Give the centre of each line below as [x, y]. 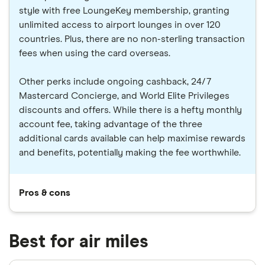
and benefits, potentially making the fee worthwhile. [130, 153]
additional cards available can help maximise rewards [132, 139]
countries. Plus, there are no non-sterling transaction [132, 39]
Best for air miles [79, 242]
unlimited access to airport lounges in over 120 [120, 25]
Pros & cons [45, 193]
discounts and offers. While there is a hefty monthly [130, 110]
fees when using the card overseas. [95, 54]
